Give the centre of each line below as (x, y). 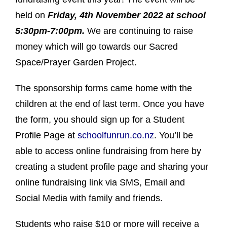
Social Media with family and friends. (89, 198)
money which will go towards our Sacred (97, 46)
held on (31, 15)
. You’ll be (174, 135)
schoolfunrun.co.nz (116, 135)
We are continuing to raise (140, 31)
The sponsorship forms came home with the (104, 88)
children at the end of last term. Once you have (110, 104)
